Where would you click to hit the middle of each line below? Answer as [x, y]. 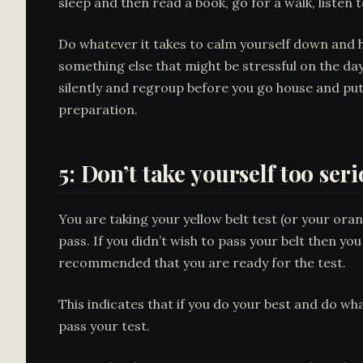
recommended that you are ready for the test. [202, 263]
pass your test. [104, 326]
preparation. [98, 109]
